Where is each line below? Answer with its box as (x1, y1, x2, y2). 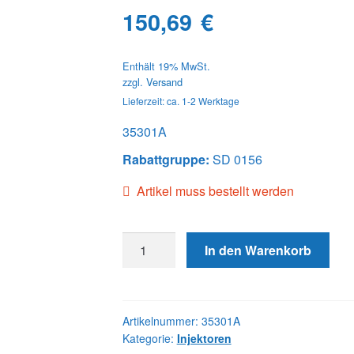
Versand (145, 74, 183, 90)
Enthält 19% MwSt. (122, 58, 210, 74)
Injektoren (176, 330, 232, 347)
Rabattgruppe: (122, 150, 209, 169)
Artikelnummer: (122, 313, 201, 330)
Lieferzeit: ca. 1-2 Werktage (122, 94, 239, 108)
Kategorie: (122, 330, 177, 347)
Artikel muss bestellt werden (137, 182, 295, 201)
